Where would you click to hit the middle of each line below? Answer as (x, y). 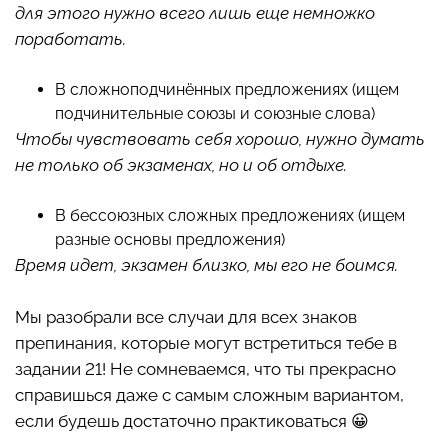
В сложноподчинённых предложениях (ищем (227, 90)
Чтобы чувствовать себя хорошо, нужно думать (220, 139)
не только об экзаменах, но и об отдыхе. (181, 165)
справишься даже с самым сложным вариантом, (209, 395)
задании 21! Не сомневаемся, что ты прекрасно (205, 369)
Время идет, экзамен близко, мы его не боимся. (206, 265)
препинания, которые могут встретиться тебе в (206, 343)
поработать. (70, 39)
